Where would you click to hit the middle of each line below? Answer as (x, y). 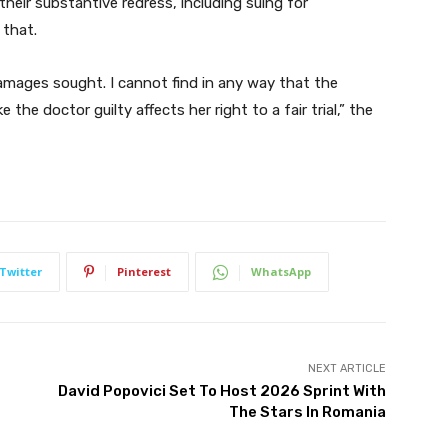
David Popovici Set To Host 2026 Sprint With (221, 391)
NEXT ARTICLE (346, 369)
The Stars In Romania (307, 412)
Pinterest (144, 272)
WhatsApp (281, 272)
